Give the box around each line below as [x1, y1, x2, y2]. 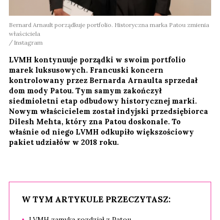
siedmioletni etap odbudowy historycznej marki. [9, 96, 197, 106]
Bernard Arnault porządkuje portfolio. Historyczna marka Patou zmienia [9, 21, 209, 29]
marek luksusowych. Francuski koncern [9, 65, 164, 75]
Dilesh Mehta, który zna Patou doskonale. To [9, 117, 181, 127]
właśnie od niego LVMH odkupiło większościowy [9, 127, 194, 137]
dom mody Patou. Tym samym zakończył [9, 86, 162, 96]
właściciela [9, 30, 40, 38]
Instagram [14, 39, 43, 47]
